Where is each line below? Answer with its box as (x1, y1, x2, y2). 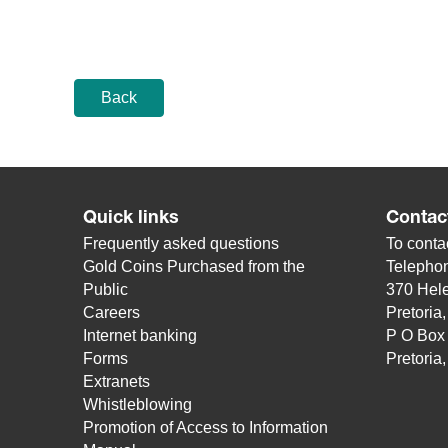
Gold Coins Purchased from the (83, 258, 306, 275)
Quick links (83, 210, 180, 228)
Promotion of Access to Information (83, 419, 329, 436)
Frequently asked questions (83, 235, 280, 252)
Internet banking (83, 327, 198, 344)
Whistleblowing (83, 396, 193, 413)
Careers (83, 304, 141, 321)
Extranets (83, 373, 151, 390)
